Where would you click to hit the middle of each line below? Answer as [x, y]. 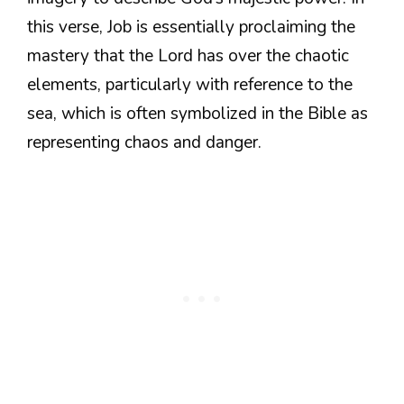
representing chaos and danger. [144, 142]
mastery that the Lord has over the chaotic [188, 55]
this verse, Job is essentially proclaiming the [191, 27]
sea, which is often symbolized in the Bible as [197, 113]
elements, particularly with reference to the [190, 84]
